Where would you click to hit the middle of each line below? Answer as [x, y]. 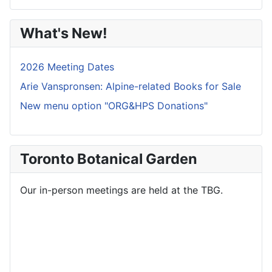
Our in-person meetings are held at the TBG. [121, 190]
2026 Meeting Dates [67, 66]
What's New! [64, 33]
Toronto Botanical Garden [109, 158]
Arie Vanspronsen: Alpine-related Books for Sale [131, 86]
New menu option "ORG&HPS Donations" [114, 105]
